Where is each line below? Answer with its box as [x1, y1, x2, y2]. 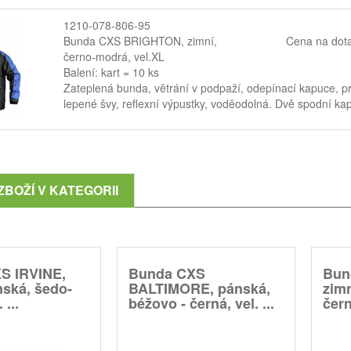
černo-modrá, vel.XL [63, 48, 165, 64]
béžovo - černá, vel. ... [128, 292, 274, 313]
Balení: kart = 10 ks [63, 63, 159, 80]
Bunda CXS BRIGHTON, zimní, [63, 32, 217, 49]
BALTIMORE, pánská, [128, 277, 270, 299]
